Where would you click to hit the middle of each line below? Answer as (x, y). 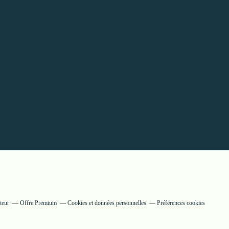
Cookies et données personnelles (107, 203)
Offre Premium (38, 203)
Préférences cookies (181, 203)
